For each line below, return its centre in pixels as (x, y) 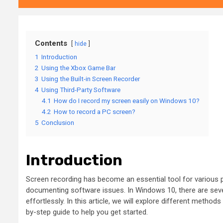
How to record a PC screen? (95, 112)
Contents (51, 44)
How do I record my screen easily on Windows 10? (127, 101)
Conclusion (58, 123)
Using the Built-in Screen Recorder (91, 79)
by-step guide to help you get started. (87, 212)
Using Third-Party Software (81, 90)
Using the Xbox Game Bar (78, 68)
